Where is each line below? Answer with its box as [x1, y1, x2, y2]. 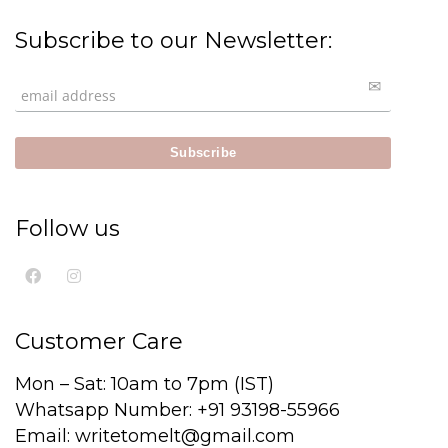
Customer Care [15, 328, 183, 355]
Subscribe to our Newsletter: [15, 27, 332, 54]
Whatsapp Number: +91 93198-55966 [15, 399, 340, 421]
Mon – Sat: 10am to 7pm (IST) [15, 373, 274, 395]
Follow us [15, 215, 120, 242]
